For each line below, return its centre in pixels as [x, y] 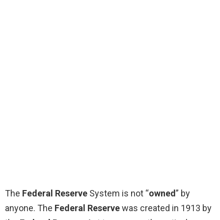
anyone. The [30, 208]
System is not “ [118, 193]
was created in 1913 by [166, 208]
